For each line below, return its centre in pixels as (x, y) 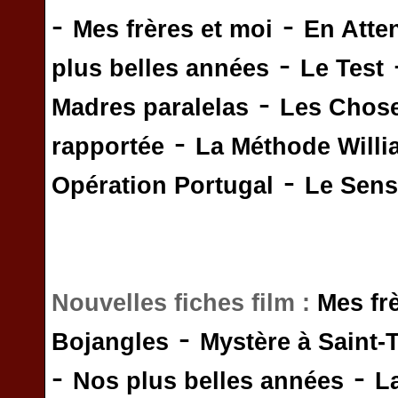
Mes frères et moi (173, 29)
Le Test (342, 68)
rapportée (108, 147)
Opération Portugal (163, 186)
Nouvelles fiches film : (184, 303)
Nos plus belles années (208, 381)
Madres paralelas (150, 107)
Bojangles (110, 342)
